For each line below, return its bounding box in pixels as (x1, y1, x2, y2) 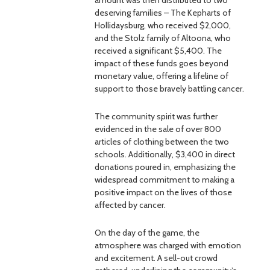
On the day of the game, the (95, 227, 199, 238)
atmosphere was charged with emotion (95, 240, 241, 251)
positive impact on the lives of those (95, 187, 232, 198)
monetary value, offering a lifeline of (95, 71, 228, 81)
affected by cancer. (95, 199, 166, 210)
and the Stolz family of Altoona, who (95, 33, 231, 43)
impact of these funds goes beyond (95, 58, 228, 69)
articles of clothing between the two (95, 136, 229, 147)
